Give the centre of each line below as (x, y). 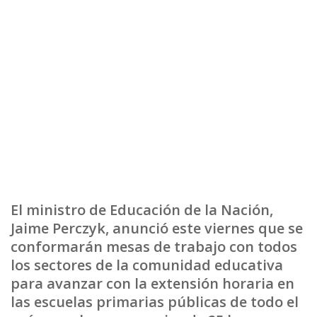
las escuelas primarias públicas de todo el (155, 302)
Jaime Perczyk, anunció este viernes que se (157, 228)
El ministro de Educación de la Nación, (142, 210)
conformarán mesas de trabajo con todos (154, 247)
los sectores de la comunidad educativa (147, 265)
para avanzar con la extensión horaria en (152, 283)
